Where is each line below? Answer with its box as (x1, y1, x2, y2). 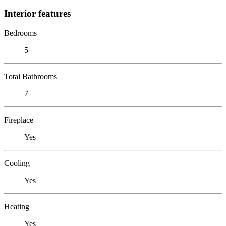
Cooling (4, 158, 30, 167)
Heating (4, 202, 29, 211)
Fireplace (4, 115, 33, 124)
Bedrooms (4, 28, 37, 37)
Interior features (4, 8, 71, 19)
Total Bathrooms (4, 72, 57, 81)
